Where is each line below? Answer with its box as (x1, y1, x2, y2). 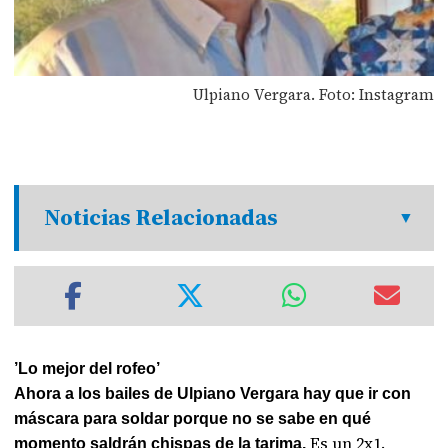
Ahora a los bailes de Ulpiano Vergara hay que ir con (14, 385, 412, 402)
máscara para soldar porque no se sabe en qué (14, 410, 372, 427)
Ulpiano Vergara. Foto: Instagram (192, 83, 434, 105)
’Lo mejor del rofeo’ (14, 360, 161, 377)
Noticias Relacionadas (44, 202, 279, 233)
